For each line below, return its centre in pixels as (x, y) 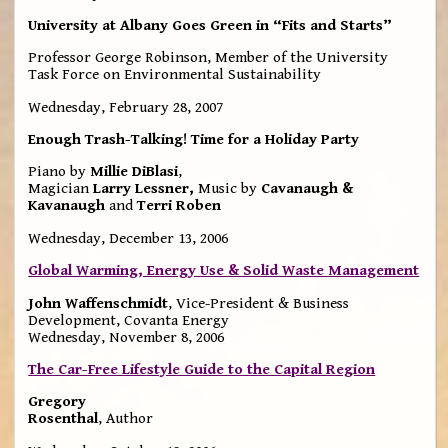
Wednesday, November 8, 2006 (126, 337)
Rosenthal (63, 419)
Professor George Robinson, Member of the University (208, 58)
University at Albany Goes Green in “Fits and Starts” (210, 25)
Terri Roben (179, 206)
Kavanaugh (67, 206)
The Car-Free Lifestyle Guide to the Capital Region (202, 369)
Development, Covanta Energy (129, 320)
